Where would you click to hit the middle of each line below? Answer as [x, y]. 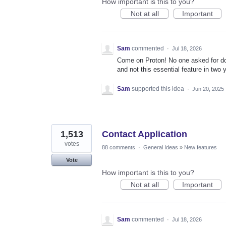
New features [201, 147]
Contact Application [145, 134]
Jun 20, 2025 [208, 89]
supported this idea [159, 89]
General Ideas [161, 147]
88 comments [119, 147]
